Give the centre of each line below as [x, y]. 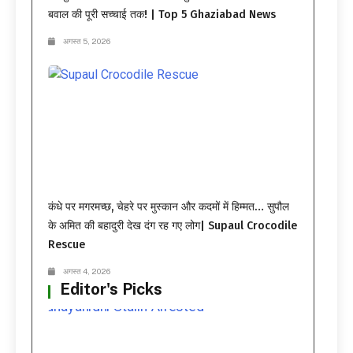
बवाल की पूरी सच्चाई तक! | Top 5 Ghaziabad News [162, 14]
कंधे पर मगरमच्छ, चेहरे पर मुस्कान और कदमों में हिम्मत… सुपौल [169, 207]
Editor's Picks [111, 290]
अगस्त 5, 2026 [87, 41]
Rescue [67, 245]
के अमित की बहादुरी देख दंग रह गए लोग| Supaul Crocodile [173, 226]
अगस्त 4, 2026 [87, 271]
